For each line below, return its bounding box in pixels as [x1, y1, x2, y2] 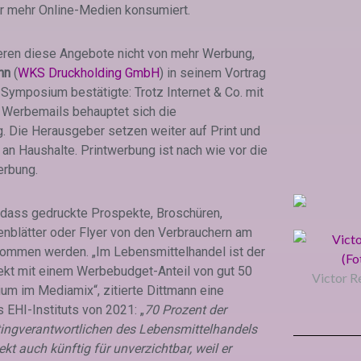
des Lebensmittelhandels [115, 322, 257, 338]
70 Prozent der [144, 302, 226, 318]
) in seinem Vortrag [160, 65, 266, 81]
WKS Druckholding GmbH [18, 65, 160, 81]
